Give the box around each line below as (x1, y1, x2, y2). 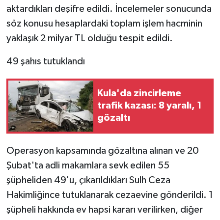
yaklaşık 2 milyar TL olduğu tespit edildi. (6, 33, 173, 43)
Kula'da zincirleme (97, 88, 181, 99)
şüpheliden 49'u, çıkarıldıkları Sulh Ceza (6, 175, 170, 185)
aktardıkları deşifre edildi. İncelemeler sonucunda (6, 3, 212, 14)
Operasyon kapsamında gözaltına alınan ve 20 (6, 145, 199, 156)
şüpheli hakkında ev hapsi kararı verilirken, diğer (6, 204, 203, 215)
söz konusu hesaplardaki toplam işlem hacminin (6, 18, 202, 28)
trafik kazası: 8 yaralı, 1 (97, 101, 202, 111)
